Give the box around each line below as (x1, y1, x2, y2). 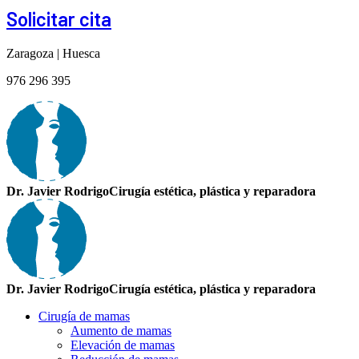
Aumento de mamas (71, 323, 171, 337)
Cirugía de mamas (38, 309, 130, 323)
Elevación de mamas (71, 337, 175, 352)
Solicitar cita (6, 6, 111, 30)
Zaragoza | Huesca (6, 46, 100, 60)
